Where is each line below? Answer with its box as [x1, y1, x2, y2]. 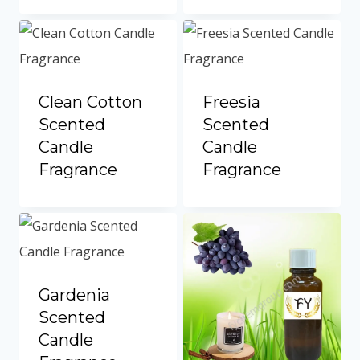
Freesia [202, 92, 260, 112]
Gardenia [39, 285, 110, 305]
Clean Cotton [39, 92, 142, 112]
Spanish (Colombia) [190, 26, 293, 40]
